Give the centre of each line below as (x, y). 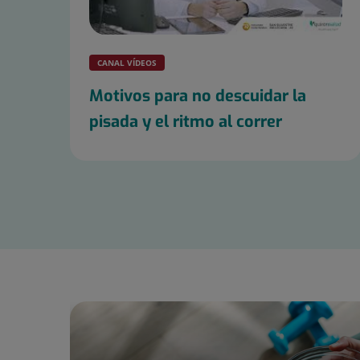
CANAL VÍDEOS (127, 63)
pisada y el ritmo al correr (186, 122)
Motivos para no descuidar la (198, 96)
